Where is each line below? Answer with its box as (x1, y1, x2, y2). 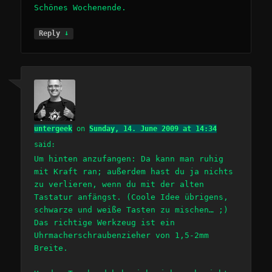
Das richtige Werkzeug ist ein (34, 217, 175, 227)
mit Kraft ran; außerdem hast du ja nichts (34, 166, 234, 176)
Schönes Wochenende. (34, 3, 127, 13)
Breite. (34, 243, 69, 253)
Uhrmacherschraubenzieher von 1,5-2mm (34, 230, 209, 240)
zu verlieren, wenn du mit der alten (34, 179, 205, 189)
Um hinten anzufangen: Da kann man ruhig (34, 154, 224, 163)
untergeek (34, 124, 73, 133)
